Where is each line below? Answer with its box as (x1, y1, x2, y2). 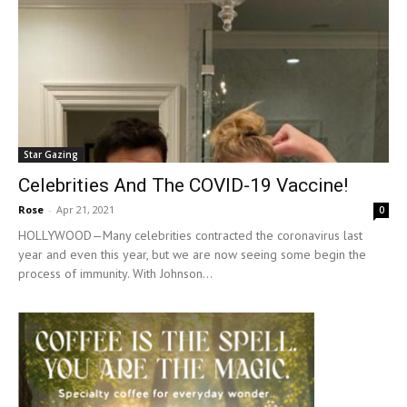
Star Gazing (24, 148, 78, 162)
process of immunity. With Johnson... (18, 265, 213, 283)
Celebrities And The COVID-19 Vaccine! (18, 174, 348, 197)
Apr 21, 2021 (56, 203, 114, 217)
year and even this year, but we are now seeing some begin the (18, 246, 366, 263)
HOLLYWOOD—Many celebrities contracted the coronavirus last (18, 227, 362, 244)
